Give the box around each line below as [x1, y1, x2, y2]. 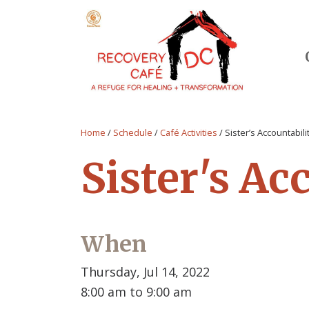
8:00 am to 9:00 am [81, 283, 192, 301]
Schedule [113, 126, 152, 139]
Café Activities [160, 126, 217, 139]
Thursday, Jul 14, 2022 [81, 263, 210, 281]
